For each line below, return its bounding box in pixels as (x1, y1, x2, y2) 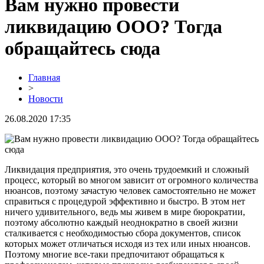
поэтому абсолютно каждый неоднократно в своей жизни (5, 217, 238, 227)
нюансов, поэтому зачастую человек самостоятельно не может (5, 185, 256, 196)
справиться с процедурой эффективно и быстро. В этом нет (5, 196, 245, 206)
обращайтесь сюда (5, 38, 160, 60)
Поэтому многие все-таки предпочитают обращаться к (5, 249, 225, 259)
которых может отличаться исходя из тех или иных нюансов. (5, 238, 250, 249)
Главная (28, 72, 60, 82)
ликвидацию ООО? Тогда (5, 16, 222, 38)
